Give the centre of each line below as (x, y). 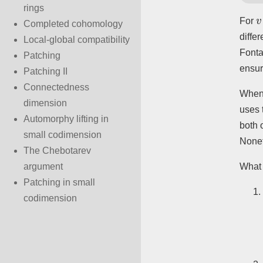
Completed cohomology (73, 24)
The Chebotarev (57, 151)
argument (43, 166)
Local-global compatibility (77, 40)
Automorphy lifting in (66, 119)
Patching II (45, 71)
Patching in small (59, 182)
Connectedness (56, 87)
